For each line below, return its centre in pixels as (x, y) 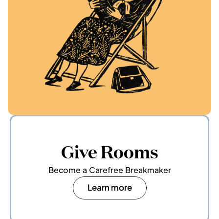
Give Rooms (109, 151)
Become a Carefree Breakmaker (109, 170)
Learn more (109, 187)
